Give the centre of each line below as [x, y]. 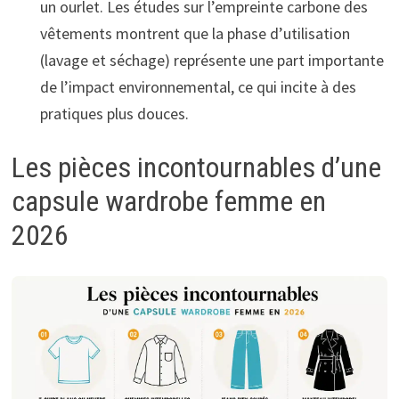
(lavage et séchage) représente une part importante [212, 60]
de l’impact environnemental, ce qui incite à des [198, 86]
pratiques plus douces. [114, 113]
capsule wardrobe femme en [168, 202]
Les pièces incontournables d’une [196, 168]
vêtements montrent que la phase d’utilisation [195, 33]
